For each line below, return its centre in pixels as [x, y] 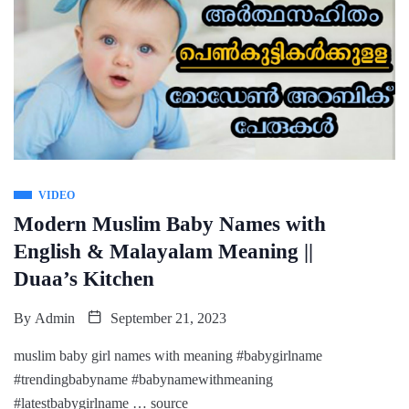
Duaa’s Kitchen [84, 278]
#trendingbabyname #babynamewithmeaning [143, 379]
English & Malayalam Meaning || [163, 251]
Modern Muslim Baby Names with [170, 224]
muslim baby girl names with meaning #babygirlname [168, 355]
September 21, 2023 [167, 318]
